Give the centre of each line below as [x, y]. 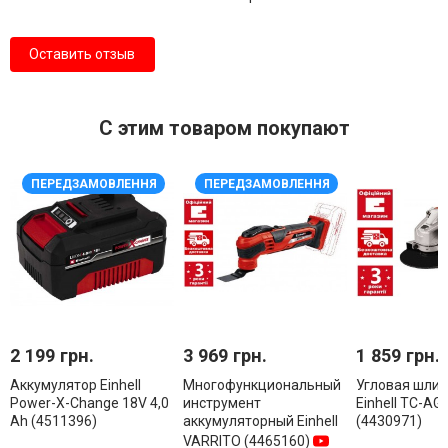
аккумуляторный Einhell [260, 420]
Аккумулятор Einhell [75, 384]
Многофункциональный [261, 384]
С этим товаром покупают [224, 127]
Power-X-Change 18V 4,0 [89, 402]
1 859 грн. [397, 355]
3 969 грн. [224, 355]
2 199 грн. [51, 355]
